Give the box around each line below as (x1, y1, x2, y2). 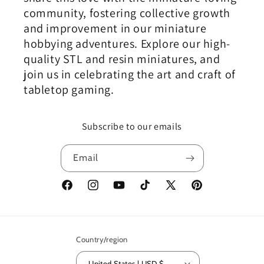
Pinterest (190, 186, 225, 197)
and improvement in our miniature (24, 21, 207, 37)
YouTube (112, 186, 144, 197)
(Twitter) (164, 200, 196, 212)
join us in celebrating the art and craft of (24, 67, 236, 82)
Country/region (76, 235, 128, 245)
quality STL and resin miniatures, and (24, 51, 220, 67)
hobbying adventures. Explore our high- (24, 36, 230, 52)
